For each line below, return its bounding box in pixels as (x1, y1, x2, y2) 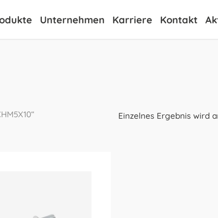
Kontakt (160, 13, 198, 26)
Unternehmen (39, 13, 105, 26)
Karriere (112, 13, 152, 26)
